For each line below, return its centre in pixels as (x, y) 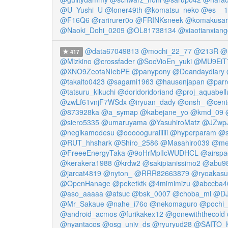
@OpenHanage (85, 183)
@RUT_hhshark (86, 142)
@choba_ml (192, 193)
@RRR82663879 (162, 173)
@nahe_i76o (127, 204)
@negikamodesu (87, 132)
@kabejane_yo (164, 112)
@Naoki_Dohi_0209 (92, 30)
